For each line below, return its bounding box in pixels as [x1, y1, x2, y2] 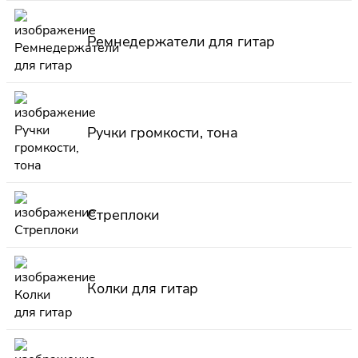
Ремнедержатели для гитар [87, 31, 276, 51]
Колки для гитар [87, 278, 199, 298]
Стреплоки [87, 205, 161, 225]
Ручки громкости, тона [87, 122, 238, 142]
